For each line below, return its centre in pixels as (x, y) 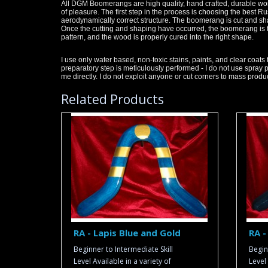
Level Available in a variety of (122, 261)
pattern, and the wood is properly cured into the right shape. (157, 37)
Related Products (112, 99)
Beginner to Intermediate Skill (123, 249)
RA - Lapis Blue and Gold (127, 233)
